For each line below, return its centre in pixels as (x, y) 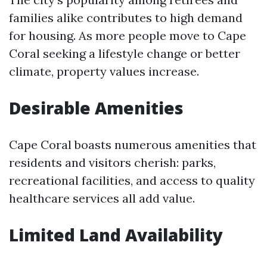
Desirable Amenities (96, 108)
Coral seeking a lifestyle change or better (125, 53)
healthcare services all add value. (102, 198)
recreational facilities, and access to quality (132, 180)
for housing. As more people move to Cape (128, 35)
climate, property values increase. (104, 71)
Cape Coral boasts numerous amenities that (133, 145)
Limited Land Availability (116, 235)
